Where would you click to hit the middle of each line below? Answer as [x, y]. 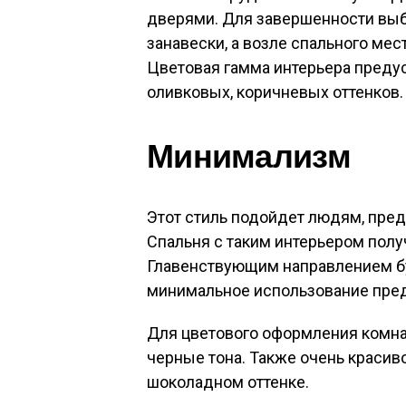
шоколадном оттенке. [228, 382]
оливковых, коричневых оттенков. [275, 92]
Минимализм [249, 156]
